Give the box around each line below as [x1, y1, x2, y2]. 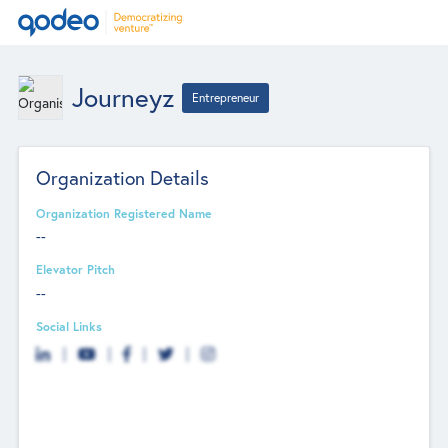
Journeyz [71, 80, 174, 114]
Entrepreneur [192, 89, 260, 105]
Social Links [36, 317, 103, 334]
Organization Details [36, 164, 210, 190]
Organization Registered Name [36, 204, 213, 221]
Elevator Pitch [36, 261, 116, 278]
